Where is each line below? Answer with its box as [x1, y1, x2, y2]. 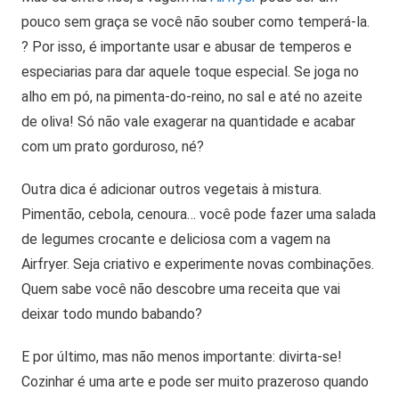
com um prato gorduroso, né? [21, 137, 204, 155]
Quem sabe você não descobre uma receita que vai [21, 280, 340, 297]
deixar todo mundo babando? [21, 305, 202, 322]
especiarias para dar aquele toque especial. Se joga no [21, 62, 359, 80]
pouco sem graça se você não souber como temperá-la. [21, 12, 370, 30]
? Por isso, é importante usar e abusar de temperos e [21, 37, 352, 55]
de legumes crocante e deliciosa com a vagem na [21, 230, 330, 248]
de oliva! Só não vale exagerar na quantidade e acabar [21, 112, 355, 130]
